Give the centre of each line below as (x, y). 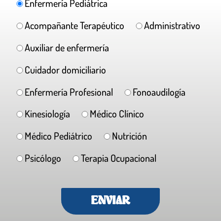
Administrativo (172, 25)
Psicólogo (43, 158)
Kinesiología (47, 114)
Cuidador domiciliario (65, 69)
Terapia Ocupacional (119, 158)
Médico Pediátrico (58, 136)
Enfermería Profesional (69, 92)
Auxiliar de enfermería (67, 47)
